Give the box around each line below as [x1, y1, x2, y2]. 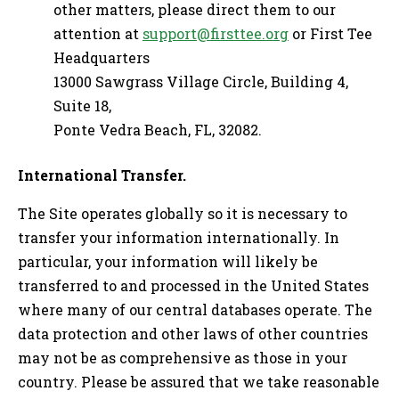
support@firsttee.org [142, 23, 289, 43]
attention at [53, 23, 142, 43]
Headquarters [53, 47, 150, 67]
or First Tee [289, 23, 372, 43]
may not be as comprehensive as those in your [18, 347, 347, 367]
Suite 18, [53, 95, 111, 115]
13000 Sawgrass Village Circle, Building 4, [53, 71, 348, 91]
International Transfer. [18, 165, 186, 184]
